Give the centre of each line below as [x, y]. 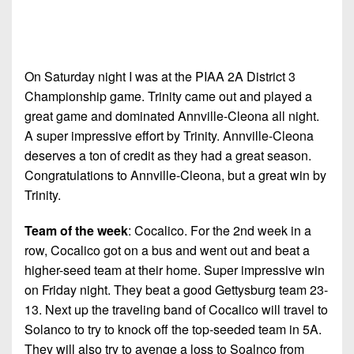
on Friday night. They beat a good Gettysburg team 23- [176, 290]
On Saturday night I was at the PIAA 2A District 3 [160, 76]
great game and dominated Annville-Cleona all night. [172, 116]
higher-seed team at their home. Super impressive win [175, 270]
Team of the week [76, 230]
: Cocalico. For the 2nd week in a [220, 230]
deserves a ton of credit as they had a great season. [168, 155]
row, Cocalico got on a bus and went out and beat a [167, 250]
